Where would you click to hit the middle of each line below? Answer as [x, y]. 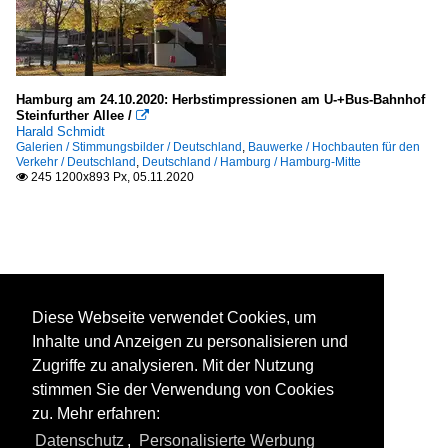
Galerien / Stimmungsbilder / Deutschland [129, 147]
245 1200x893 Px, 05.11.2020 [111, 177]
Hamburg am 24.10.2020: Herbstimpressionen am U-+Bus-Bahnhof [220, 99]
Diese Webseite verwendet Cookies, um [174, 318]
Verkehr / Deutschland [76, 162]
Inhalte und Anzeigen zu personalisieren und [190, 342]
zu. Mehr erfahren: [96, 414]
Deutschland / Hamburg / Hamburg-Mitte [251, 162]
